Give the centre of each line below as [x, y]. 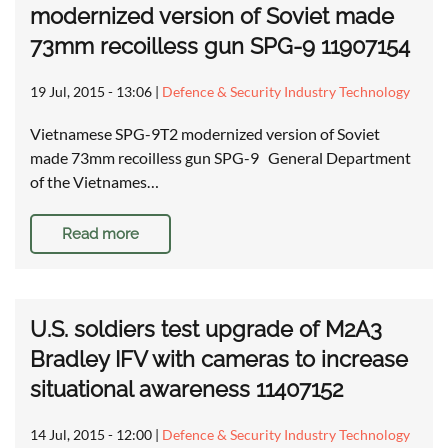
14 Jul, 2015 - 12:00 [91, 435]
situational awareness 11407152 [186, 389]
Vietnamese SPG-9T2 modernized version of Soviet [205, 134]
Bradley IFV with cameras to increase [219, 359]
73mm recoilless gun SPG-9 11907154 [220, 46]
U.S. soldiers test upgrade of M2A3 [206, 329]
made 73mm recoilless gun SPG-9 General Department [220, 158]
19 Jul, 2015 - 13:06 [91, 92]
